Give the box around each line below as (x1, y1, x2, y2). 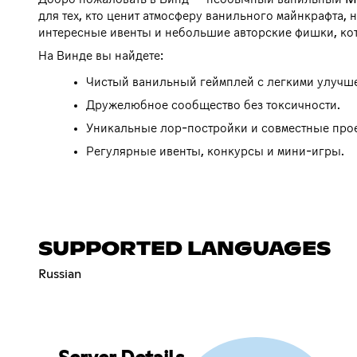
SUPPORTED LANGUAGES (38, 239, 331, 259)
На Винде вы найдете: (38, 49, 163, 62)
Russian (38, 267, 81, 280)
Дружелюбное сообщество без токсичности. (86, 98, 340, 112)
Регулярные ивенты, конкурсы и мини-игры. (86, 144, 344, 158)
